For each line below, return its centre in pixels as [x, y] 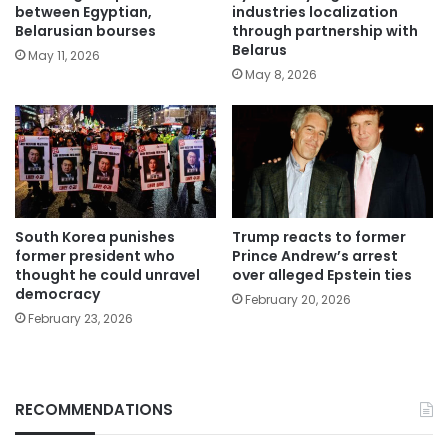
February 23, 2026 [80, 319]
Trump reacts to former [319, 237]
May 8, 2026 [281, 74]
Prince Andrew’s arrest [315, 256]
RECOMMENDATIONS [94, 410]
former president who [95, 256]
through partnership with [325, 30]
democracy [57, 294]
